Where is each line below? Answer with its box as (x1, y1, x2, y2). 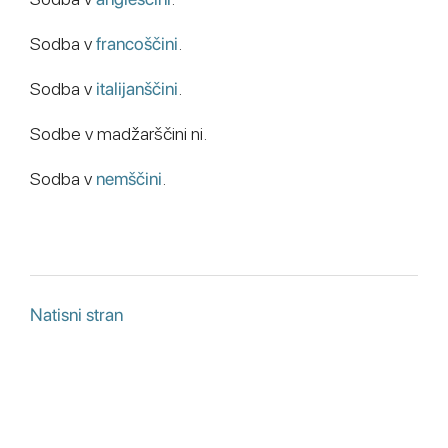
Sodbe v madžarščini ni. (30, 123, 207, 144)
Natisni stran (30, 304, 123, 325)
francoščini (96, 33, 178, 54)
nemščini (96, 168, 162, 189)
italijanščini (96, 78, 178, 99)
